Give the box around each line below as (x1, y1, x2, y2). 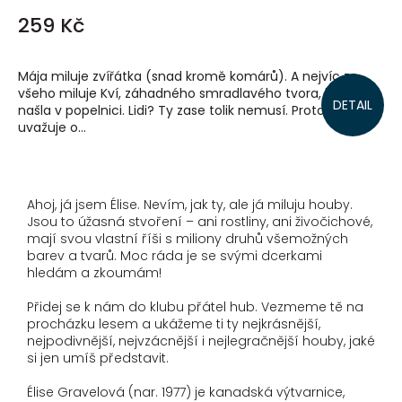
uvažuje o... (18, 118, 86, 137)
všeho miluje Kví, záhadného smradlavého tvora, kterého (18, 84, 373, 103)
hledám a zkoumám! (27, 264, 165, 283)
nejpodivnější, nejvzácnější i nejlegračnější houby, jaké (27, 332, 375, 351)
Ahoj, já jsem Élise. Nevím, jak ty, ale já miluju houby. (27, 196, 353, 214)
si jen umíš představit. (27, 349, 172, 368)
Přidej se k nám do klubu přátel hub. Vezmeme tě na (27, 298, 363, 317)
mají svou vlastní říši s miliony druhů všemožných (27, 230, 348, 249)
